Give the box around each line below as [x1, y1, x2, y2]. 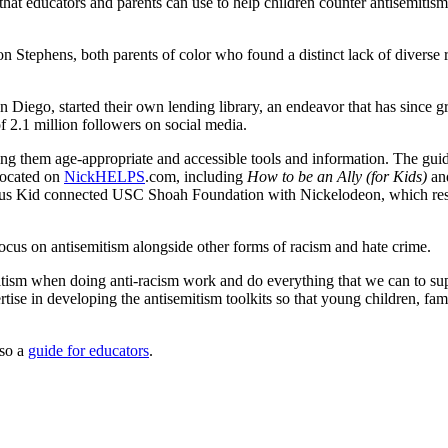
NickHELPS [64, 167, 145, 185]
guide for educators [28, 341, 149, 359]
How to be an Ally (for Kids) [247, 167, 427, 185]
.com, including [145, 167, 247, 185]
